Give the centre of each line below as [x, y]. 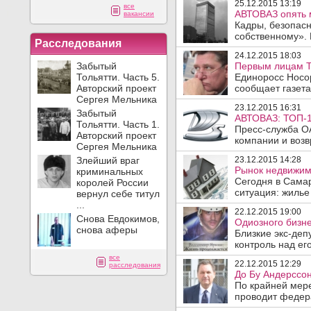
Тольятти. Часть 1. [118, 124]
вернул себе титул [118, 194]
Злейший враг [108, 160]
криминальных [110, 171]
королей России [112, 183]
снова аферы [107, 230]
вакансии [139, 14]
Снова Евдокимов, [118, 219]
